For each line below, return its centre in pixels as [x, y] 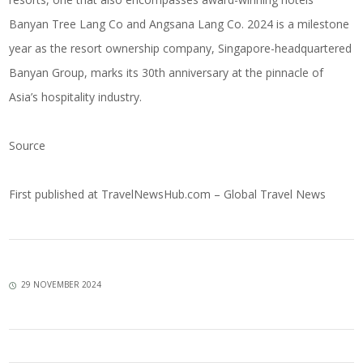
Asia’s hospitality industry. [76, 97]
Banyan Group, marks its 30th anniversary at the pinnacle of [167, 73]
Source [28, 146]
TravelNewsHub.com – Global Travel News [212, 194]
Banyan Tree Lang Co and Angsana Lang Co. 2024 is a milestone [179, 24]
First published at [54, 194]
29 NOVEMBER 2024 [62, 285]
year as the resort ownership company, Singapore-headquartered [181, 49]
